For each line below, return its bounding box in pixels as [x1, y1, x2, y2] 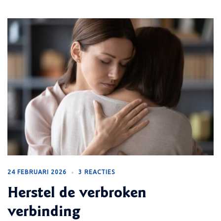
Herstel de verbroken [7, 186, 147, 202]
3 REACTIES [78, 169, 115, 176]
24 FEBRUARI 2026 [7, 169, 67, 176]
